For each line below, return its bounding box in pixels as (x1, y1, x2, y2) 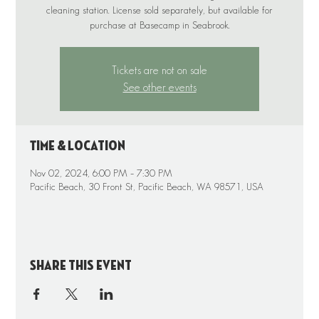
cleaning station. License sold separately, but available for (46, 4, 273, 16)
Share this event (30, 259, 132, 272)
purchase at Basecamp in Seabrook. (89, 19, 230, 31)
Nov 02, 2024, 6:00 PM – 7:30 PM (30, 167, 173, 179)
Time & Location (30, 140, 126, 152)
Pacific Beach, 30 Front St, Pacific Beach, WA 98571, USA (30, 181, 264, 192)
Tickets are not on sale (112, 64, 207, 76)
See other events (122, 81, 197, 93)
